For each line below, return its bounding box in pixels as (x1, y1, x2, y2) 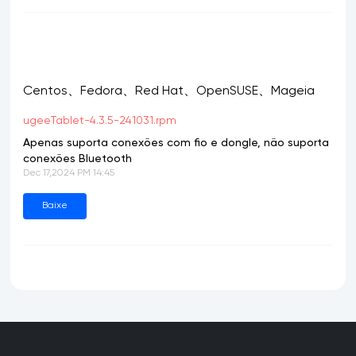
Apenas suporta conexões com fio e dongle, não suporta (23, 137, 330, 149)
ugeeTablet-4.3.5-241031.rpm (23, 115, 177, 126)
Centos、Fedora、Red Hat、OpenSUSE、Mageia (23, 85, 315, 98)
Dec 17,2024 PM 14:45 (23, 168, 115, 178)
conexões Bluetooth (23, 153, 133, 164)
